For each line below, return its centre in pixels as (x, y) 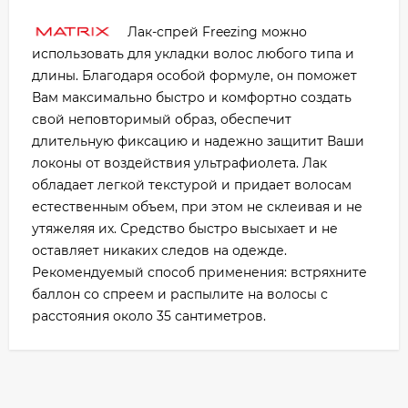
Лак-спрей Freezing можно (217, 32)
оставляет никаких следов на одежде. (159, 251)
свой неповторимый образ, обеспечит (162, 120)
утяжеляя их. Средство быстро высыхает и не (185, 229)
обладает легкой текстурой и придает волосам (192, 185)
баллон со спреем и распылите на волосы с (180, 295)
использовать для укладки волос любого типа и (193, 54)
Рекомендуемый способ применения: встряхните (199, 273)
